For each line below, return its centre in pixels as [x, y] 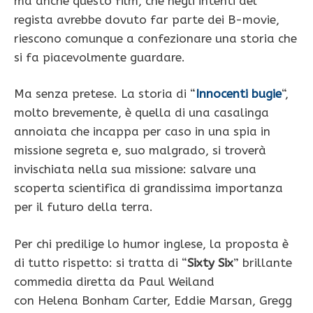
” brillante [263, 262]
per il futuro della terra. [83, 207]
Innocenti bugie [239, 94]
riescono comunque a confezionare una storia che [155, 38]
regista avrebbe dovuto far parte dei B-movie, [147, 19]
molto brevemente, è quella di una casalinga [141, 113]
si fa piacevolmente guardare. [100, 57]
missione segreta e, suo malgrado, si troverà [140, 151]
